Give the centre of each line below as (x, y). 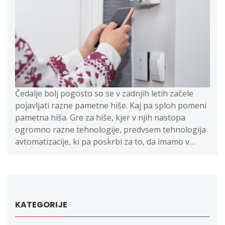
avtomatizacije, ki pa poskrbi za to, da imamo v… (105, 142)
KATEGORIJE (41, 205)
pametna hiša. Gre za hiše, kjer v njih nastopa (100, 118)
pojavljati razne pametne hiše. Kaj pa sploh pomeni (111, 106)
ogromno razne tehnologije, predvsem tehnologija (110, 130)
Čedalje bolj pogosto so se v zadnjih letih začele (104, 94)
